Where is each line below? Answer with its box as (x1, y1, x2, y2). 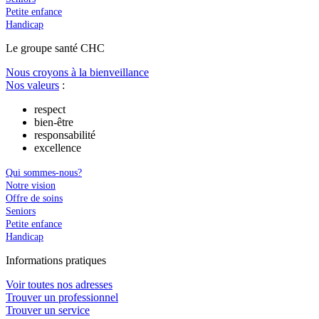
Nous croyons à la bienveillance (6, 66, 149, 78)
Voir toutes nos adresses (6, 278, 113, 291)
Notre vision (6, 179, 56, 191)
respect (34, 103, 66, 115)
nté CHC (64, 41, 105, 54)
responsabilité (34, 128, 95, 141)
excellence (34, 141, 81, 154)
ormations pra (19, 253, 80, 266)
